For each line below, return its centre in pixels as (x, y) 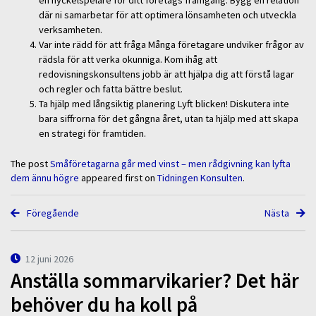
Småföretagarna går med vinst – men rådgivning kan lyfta (170, 164)
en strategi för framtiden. (92, 134)
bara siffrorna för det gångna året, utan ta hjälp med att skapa (169, 119)
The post (30, 164)
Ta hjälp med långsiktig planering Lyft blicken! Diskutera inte (164, 104)
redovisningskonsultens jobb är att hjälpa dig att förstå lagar (166, 74)
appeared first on (118, 178)
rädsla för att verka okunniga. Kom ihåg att (128, 60)
